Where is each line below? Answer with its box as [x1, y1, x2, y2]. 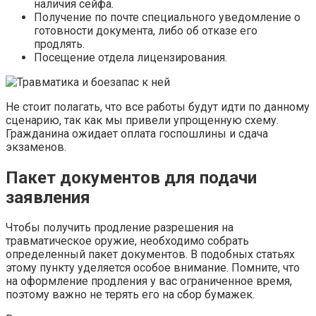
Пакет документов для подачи [6, 167, 257, 188]
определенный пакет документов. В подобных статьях [6, 248, 295, 262]
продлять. [34, 37, 85, 51]
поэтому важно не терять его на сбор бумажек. [6, 288, 255, 302]
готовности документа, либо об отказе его [34, 23, 257, 37]
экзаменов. [6, 140, 66, 154]
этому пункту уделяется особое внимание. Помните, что [6, 261, 300, 275]
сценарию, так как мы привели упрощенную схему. [6, 113, 279, 127]
